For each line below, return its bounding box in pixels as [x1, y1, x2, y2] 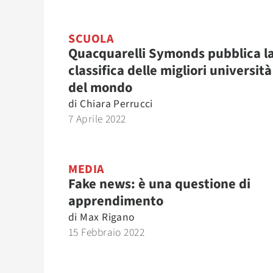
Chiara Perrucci [80, 96, 153, 112]
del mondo [68, 78, 132, 97]
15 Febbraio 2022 [68, 225, 144, 240]
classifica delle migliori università [68, 61, 272, 80]
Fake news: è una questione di [68, 174, 250, 194]
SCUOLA [68, 30, 113, 48]
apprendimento [68, 191, 163, 211]
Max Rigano [80, 210, 135, 225]
